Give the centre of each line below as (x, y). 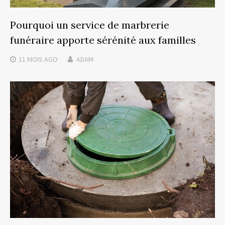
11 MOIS (31, 59)
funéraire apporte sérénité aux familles (103, 40)
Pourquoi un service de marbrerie (90, 25)
